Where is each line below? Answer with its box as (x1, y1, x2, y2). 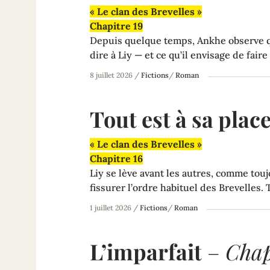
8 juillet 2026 (90, 70, 133, 80)
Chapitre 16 (90, 152, 143, 165)
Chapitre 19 (90, 19, 143, 32)
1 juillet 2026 (90, 202, 131, 212)
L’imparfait (90, 236, 202, 266)
